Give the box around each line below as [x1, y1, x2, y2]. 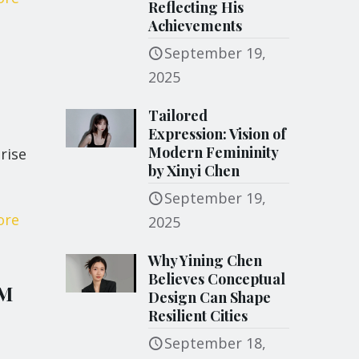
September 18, [164, 333, 267, 353]
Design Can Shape [148, 288, 272, 307]
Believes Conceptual [148, 269, 286, 288]
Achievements [148, 16, 243, 35]
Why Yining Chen [148, 251, 263, 270]
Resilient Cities [148, 306, 248, 325]
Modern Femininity [148, 143, 280, 162]
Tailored [148, 106, 208, 125]
